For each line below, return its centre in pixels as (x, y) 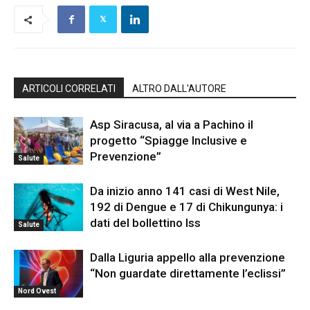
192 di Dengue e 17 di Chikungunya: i (186, 207)
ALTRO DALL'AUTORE (179, 88)
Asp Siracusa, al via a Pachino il (172, 124)
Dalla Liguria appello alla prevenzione (188, 257)
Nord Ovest (37, 291)
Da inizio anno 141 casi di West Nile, (185, 191)
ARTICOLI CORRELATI (69, 88)
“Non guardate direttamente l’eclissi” (188, 273)
